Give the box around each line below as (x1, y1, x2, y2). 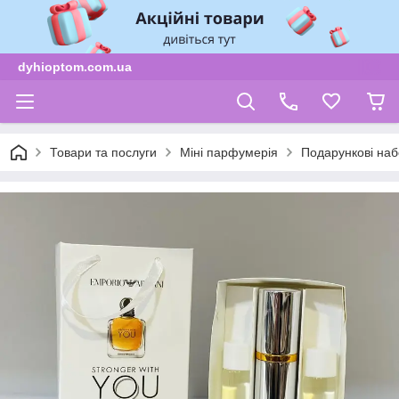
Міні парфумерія (180, 145, 278, 159)
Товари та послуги (50, 145, 157, 159)
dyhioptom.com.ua (18, 60, 132, 74)
